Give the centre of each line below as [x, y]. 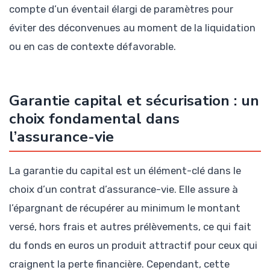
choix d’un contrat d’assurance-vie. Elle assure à [124, 190]
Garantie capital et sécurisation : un [134, 101]
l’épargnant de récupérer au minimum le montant [125, 208]
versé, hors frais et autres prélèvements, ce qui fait [130, 227]
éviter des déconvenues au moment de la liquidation [132, 27]
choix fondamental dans [94, 119]
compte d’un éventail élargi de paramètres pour [121, 9]
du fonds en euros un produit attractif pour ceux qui [133, 246]
